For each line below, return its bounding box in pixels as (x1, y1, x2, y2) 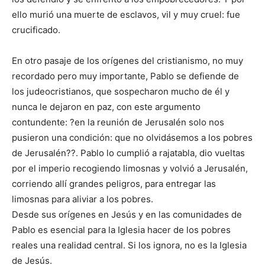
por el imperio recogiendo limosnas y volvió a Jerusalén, (12, 163, 248, 174)
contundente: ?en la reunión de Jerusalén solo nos (12, 117, 224, 128)
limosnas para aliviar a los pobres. (12, 193, 153, 205)
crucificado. (12, 24, 60, 36)
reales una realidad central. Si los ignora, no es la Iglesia (12, 240, 247, 251)
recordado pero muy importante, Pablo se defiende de (12, 70, 239, 82)
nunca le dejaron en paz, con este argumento (12, 101, 201, 113)
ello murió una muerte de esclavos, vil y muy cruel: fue (12, 9, 240, 21)
